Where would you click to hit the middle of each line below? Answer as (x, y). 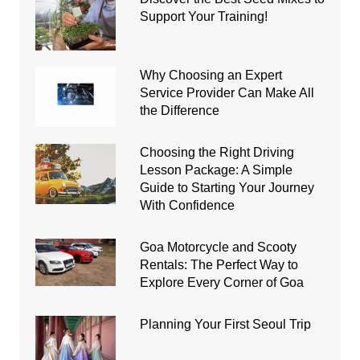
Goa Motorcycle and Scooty (218, 247)
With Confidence (187, 205)
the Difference (179, 110)
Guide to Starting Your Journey (227, 187)
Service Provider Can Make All (227, 92)
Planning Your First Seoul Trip (225, 324)
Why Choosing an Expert (211, 75)
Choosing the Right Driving (217, 152)
